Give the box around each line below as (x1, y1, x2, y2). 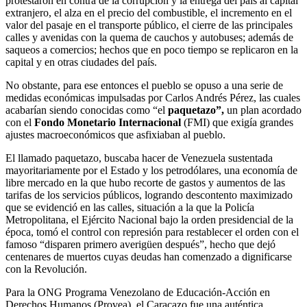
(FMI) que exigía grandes (181, 116, 293, 128)
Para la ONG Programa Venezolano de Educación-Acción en (5, 286, 270, 298)
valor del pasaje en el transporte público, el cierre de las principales (5, 19, 293, 31)
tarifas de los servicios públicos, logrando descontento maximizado (5, 188, 293, 201)
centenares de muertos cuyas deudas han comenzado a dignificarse (5, 250, 292, 262)
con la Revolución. (5, 262, 87, 275)
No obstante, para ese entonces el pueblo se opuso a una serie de (5, 79, 283, 91)
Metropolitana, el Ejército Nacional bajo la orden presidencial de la (5, 213, 293, 225)
